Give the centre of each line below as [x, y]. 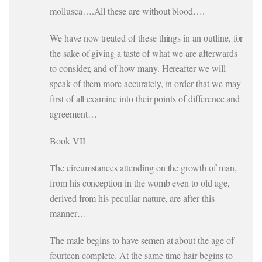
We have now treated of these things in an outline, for [146, 38]
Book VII [68, 141]
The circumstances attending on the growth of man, [143, 168]
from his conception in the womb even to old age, [140, 183]
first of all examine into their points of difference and [145, 99]
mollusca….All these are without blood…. [127, 11]
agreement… [73, 114]
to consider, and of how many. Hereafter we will [138, 68]
